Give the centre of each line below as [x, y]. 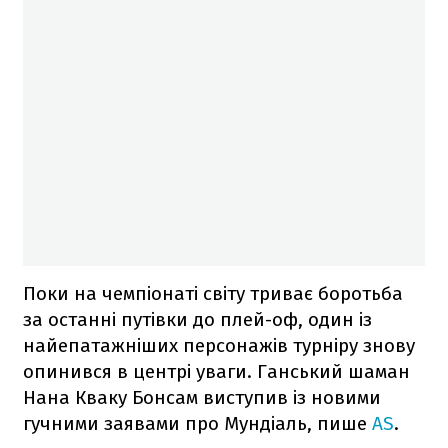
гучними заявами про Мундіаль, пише [197, 423]
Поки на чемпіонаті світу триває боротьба [213, 293]
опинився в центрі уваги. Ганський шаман [216, 371]
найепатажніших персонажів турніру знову [219, 345]
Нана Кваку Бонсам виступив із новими [202, 397]
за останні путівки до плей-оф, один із [197, 319]
